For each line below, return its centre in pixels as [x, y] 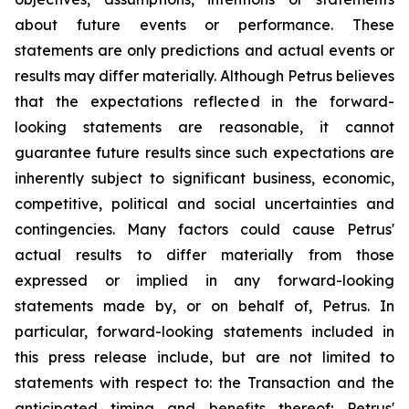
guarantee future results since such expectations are [204, 152]
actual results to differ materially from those [204, 255]
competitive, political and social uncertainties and [204, 204]
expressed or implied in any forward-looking [204, 280]
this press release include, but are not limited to [204, 357]
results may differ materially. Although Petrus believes [204, 76]
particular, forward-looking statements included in [204, 331]
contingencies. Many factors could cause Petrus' [204, 229]
